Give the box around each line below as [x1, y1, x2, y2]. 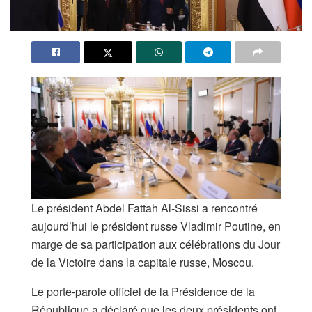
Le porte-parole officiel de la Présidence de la [31, 283, 255, 300]
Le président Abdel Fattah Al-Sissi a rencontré [31, 200, 258, 217]
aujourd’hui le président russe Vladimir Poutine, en [31, 218, 281, 235]
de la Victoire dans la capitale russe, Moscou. [31, 254, 254, 271]
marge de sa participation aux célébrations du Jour [31, 236, 280, 253]
